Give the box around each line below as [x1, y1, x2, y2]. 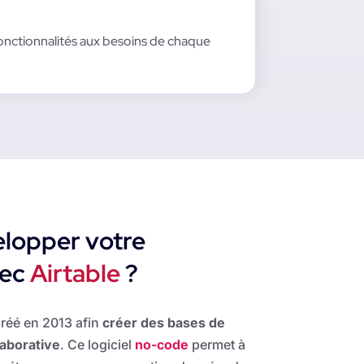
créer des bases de [102, 314, 225, 331]
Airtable [29, 257, 120, 290]
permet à [188, 336, 245, 353]
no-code [134, 336, 188, 353]
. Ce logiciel [59, 336, 135, 353]
